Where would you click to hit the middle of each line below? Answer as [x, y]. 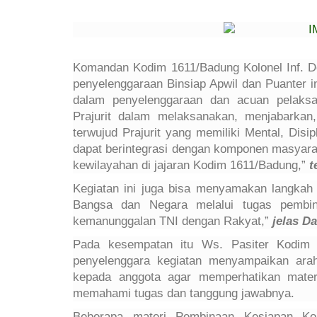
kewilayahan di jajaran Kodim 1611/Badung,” [191, 165]
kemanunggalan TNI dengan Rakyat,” [173, 221]
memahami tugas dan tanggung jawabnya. [184, 293]
